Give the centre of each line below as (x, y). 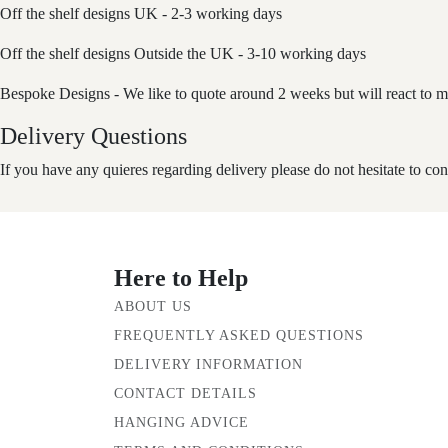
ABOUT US (153, 306)
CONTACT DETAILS (185, 393)
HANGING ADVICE (181, 422)
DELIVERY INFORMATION (208, 364)
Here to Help (181, 277)
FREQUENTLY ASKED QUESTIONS (239, 335)
